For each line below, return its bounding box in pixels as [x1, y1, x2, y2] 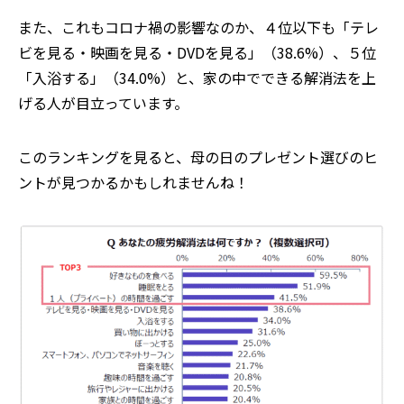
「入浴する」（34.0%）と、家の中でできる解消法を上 [18, 66, 376, 88]
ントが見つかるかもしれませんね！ [18, 170, 249, 193]
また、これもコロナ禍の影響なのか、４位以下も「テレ [18, 15, 379, 38]
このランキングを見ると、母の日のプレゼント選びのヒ [18, 145, 378, 168]
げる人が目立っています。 [18, 91, 188, 114]
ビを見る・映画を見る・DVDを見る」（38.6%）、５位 [18, 41, 376, 63]
